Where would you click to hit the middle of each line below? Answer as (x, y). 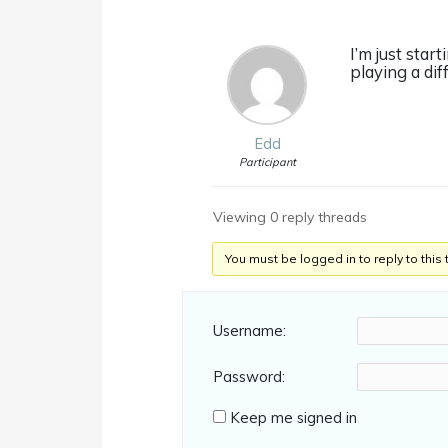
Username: (250, 331)
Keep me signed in (294, 417)
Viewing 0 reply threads (290, 216)
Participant (267, 161)
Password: (249, 377)
